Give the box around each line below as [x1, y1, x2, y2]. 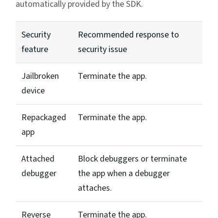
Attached [21, 153, 54, 165]
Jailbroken [21, 70, 59, 83]
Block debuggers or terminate [78, 153, 187, 165]
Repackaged [21, 111, 66, 124]
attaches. [78, 182, 112, 195]
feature [21, 43, 48, 56]
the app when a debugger [78, 167, 170, 180]
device [21, 85, 45, 97]
